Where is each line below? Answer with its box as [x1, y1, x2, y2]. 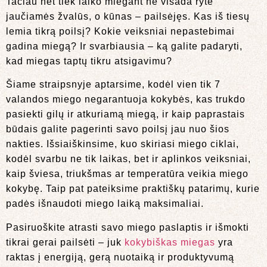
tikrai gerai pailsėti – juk [6, 237, 125, 247]
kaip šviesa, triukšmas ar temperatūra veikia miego [6, 169, 249, 179]
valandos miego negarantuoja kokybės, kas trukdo [6, 94, 246, 105]
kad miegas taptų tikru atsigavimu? [6, 55, 172, 66]
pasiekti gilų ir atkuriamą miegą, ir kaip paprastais [6, 109, 245, 120]
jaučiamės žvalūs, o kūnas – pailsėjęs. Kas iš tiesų [6, 11, 250, 21]
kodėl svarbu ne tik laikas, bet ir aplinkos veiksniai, [6, 154, 251, 164]
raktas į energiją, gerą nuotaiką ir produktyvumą [6, 252, 234, 262]
